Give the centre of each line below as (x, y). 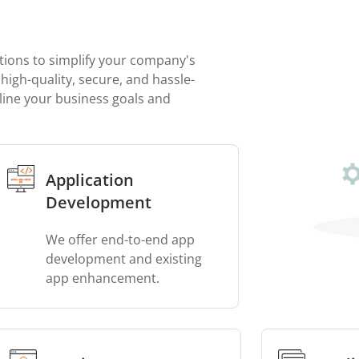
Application (90, 180)
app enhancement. (103, 278)
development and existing (124, 259)
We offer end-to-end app (120, 240)
